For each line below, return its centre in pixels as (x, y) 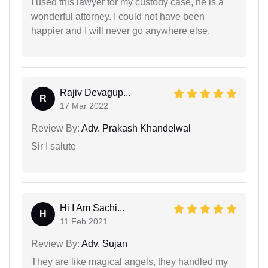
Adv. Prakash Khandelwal (135, 128)
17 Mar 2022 (84, 106)
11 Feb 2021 (84, 221)
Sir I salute (54, 146)
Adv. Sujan (103, 243)
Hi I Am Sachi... (92, 208)
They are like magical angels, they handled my (130, 261)
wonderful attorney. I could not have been (118, 16)
